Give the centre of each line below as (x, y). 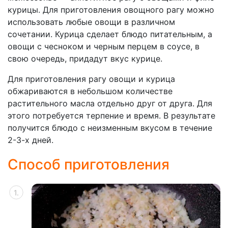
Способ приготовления (89, 164)
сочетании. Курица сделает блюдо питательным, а (110, 34)
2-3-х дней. (31, 140)
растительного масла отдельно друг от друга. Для (110, 103)
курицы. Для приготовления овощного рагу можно (111, 10)
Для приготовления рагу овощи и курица (91, 79)
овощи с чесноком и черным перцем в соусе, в (104, 46)
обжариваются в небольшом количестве (90, 91)
